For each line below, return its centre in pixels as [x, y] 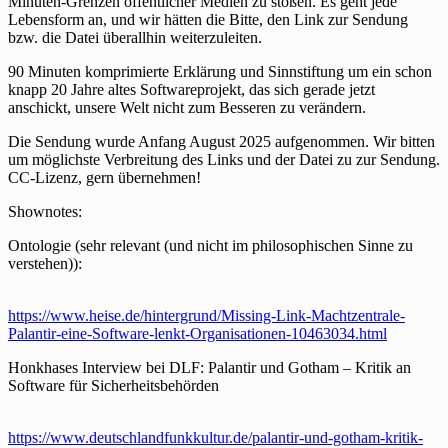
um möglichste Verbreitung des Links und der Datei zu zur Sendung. [224, 159]
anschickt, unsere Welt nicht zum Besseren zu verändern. [187, 107]
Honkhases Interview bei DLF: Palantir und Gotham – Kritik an [209, 367]
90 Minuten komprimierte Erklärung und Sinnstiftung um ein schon [220, 71]
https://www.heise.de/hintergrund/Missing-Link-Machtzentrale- [206, 315]
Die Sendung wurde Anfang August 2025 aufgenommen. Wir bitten [221, 141]
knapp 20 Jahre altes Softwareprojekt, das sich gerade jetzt [191, 89]
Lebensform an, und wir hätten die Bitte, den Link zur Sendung [208, 19]
